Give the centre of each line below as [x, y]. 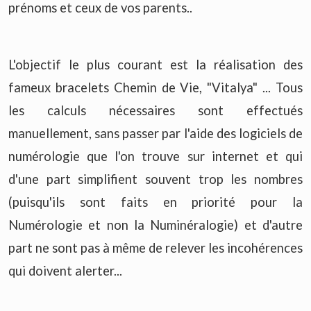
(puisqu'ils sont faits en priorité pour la [155, 202]
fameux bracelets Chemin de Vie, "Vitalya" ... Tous [155, 87]
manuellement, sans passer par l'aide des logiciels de [155, 133]
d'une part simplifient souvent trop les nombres [155, 179]
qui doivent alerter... [65, 270]
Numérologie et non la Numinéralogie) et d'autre [155, 225]
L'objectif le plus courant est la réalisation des [155, 64]
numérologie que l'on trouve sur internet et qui [155, 156]
